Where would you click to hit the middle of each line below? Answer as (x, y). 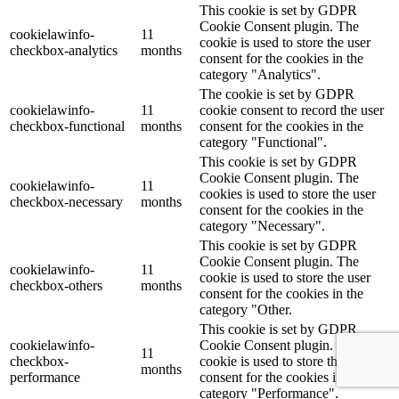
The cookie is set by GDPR (277, 94)
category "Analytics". (260, 75)
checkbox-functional (67, 126)
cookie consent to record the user (292, 110)
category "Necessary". (262, 226)
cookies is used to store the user (288, 194)
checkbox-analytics (64, 51)
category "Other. (246, 310)
